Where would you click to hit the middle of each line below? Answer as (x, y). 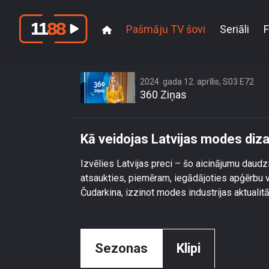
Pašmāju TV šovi (166, 29)
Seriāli (234, 29)
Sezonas (121, 248)
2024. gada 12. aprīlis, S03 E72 (197, 82)
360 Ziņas (163, 95)
